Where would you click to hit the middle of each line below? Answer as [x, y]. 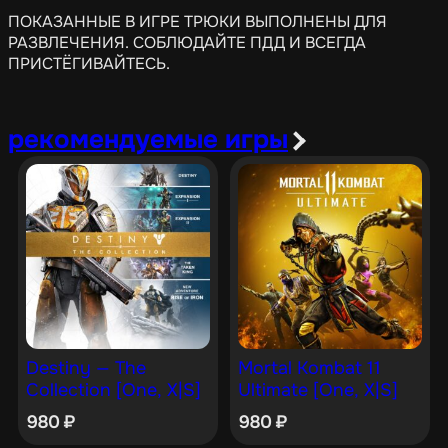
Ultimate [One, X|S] [317, 390]
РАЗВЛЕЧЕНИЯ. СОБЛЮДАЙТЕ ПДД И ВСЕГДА [187, 43]
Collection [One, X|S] [113, 390]
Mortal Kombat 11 [309, 368]
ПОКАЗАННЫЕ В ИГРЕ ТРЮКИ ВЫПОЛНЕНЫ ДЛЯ [197, 22]
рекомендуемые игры [148, 140]
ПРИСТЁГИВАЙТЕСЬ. [89, 64]
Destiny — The [86, 368]
